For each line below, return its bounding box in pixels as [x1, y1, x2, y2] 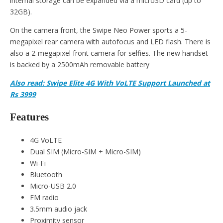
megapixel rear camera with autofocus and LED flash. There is [10, 36, 211, 46]
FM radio [30, 193, 59, 203]
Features [10, 111, 49, 123]
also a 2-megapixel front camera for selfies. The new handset [10, 48, 208, 58]
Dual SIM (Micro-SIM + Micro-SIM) [30, 147, 141, 157]
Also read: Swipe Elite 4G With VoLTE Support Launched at [10, 78, 210, 88]
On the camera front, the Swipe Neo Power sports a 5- [10, 25, 187, 35]
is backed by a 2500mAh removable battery [10, 59, 149, 69]
